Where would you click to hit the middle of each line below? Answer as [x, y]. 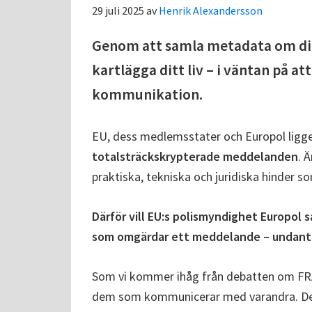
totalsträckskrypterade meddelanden [195, 157]
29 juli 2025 [118, 11]
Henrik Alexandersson [211, 11]
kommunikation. [147, 95]
